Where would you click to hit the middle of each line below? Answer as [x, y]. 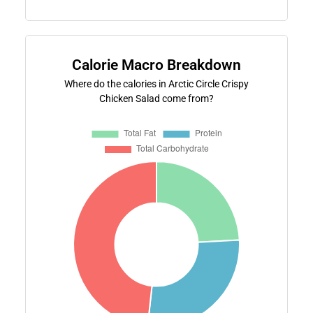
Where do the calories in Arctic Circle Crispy [156, 83]
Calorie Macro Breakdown [156, 65]
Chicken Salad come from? [156, 98]
